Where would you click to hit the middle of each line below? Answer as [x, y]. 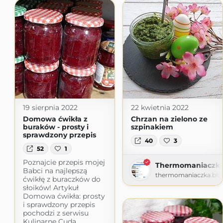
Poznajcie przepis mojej [64, 162]
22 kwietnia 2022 [160, 108]
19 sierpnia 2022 [50, 108]
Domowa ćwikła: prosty [64, 196]
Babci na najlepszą [55, 170]
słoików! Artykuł [51, 187]
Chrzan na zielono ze [169, 119]
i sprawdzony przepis [59, 204]
